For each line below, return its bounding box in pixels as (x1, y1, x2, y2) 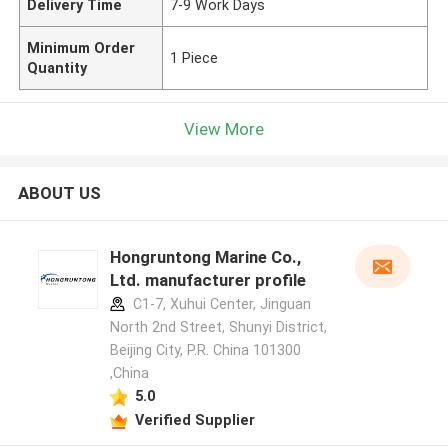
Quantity (27, 59, 88, 76)
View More (184, 118, 264, 139)
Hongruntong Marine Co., (109, 247, 301, 268)
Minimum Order (27, 39, 136, 56)
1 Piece (170, 49, 219, 66)
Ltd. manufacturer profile (109, 270, 306, 291)
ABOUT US (17, 183, 101, 204)
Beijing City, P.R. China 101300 (109, 342, 301, 359)
